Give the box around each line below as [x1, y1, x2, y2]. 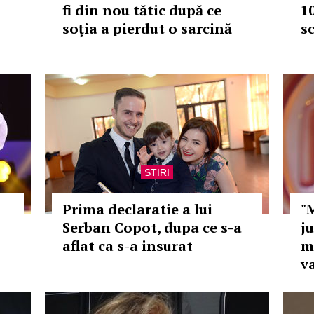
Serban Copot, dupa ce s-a [62, 218, 242, 237]
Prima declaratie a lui [62, 200, 212, 219]
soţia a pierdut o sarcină [62, 19, 232, 38]
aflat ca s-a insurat [62, 236, 193, 255]
